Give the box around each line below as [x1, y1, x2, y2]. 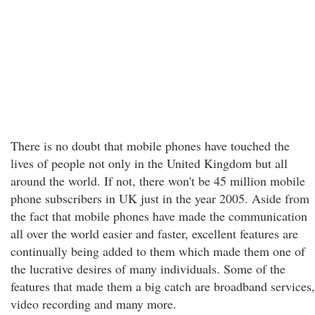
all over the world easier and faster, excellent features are [11, 225, 298, 242]
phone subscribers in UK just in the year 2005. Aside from [11, 190, 309, 207]
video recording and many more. [11, 295, 176, 312]
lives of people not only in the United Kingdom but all [11, 155, 288, 172]
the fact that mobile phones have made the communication [11, 207, 307, 224]
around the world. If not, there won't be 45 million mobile [11, 172, 305, 189]
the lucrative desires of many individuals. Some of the [11, 260, 285, 277]
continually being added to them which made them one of [11, 243, 305, 259]
